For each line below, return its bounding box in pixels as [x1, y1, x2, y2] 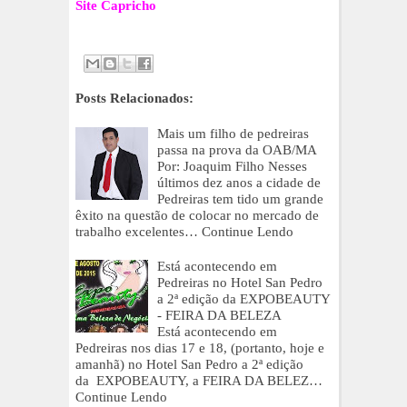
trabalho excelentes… [75, 224, 198, 240]
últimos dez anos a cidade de [157, 175, 321, 191]
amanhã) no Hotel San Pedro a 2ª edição [75, 357, 303, 372]
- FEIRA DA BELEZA [157, 308, 282, 323]
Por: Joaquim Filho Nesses [157, 159, 307, 174]
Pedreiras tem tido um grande [157, 192, 323, 207]
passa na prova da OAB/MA [157, 143, 317, 158]
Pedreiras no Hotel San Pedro [157, 275, 323, 291]
